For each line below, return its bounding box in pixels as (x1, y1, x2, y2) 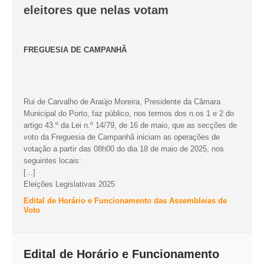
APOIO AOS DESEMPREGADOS (21, 38, 117, 45)
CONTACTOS (6, 107, 47, 114)
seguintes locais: (24, 156, 81, 166)
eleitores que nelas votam (24, 4, 169, 17)
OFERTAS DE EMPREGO (21, 66, 96, 73)
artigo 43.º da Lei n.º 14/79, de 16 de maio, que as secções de (24, 121, 237, 130)
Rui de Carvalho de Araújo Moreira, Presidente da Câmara (24, 97, 220, 107)
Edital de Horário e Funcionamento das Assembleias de (24, 196, 227, 206)
